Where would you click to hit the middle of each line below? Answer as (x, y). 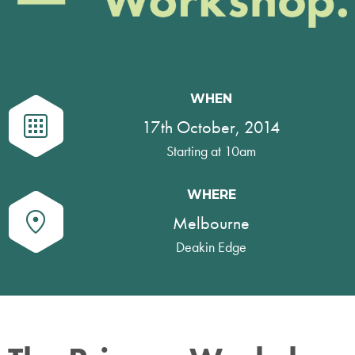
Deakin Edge (211, 247)
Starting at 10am (211, 151)
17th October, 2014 (211, 128)
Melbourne (211, 223)
